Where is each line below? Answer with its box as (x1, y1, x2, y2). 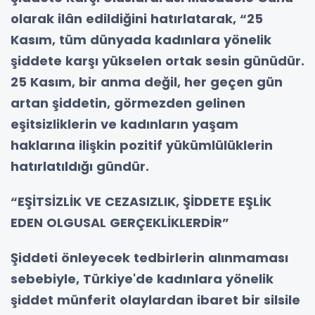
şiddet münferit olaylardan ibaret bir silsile (11, 290, 300, 309)
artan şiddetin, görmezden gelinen (11, 94, 245, 112)
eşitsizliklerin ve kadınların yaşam (11, 115, 238, 133)
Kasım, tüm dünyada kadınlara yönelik (11, 30, 271, 49)
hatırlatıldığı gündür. (11, 157, 149, 175)
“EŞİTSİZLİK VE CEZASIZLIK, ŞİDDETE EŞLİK (11, 192, 271, 210)
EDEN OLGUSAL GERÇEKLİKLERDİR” (11, 213, 229, 231)
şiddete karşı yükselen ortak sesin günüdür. (11, 51, 304, 70)
